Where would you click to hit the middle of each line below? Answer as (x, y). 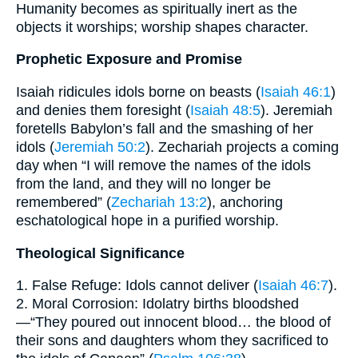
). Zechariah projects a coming (242, 147)
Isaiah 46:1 (296, 92)
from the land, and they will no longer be (143, 184)
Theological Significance (100, 253)
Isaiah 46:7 (293, 286)
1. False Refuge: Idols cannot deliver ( (137, 286)
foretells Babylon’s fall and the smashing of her (165, 129)
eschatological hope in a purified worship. (147, 221)
